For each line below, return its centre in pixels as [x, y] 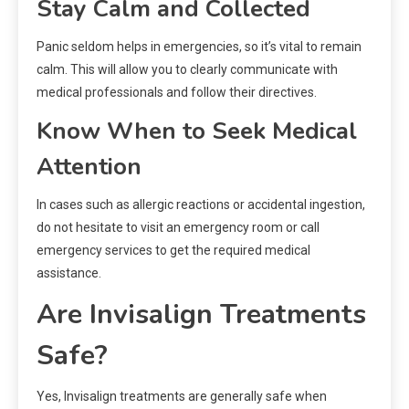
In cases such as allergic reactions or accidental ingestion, [201, 205]
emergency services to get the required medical [173, 251]
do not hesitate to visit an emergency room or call [178, 228]
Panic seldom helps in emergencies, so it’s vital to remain [199, 47]
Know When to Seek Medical [197, 131]
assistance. [69, 273]
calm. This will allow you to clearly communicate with [187, 70]
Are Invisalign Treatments [201, 315]
